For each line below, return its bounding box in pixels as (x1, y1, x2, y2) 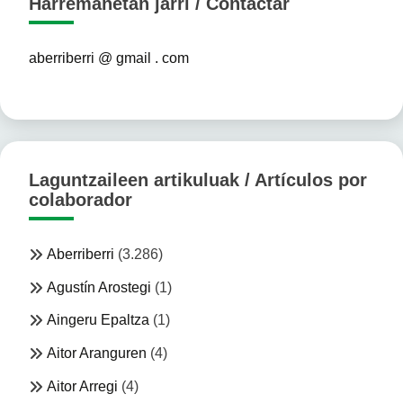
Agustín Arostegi (47, 279, 151, 295)
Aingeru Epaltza (47, 312, 149, 328)
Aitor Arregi (47, 379, 118, 395)
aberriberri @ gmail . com (29, 49, 189, 66)
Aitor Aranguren (47, 345, 147, 362)
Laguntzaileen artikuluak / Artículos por (29, 169, 367, 190)
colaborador (29, 189, 132, 210)
